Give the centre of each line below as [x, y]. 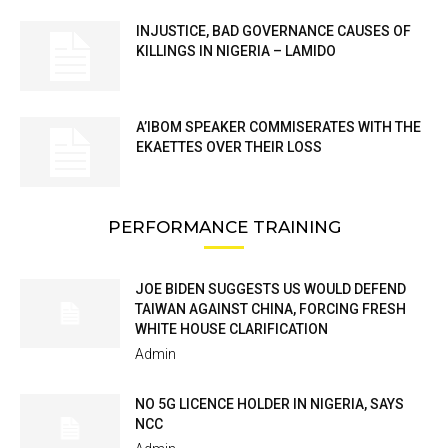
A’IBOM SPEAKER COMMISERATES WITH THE [278, 127]
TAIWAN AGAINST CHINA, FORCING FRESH [270, 309]
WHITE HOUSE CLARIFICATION [231, 329]
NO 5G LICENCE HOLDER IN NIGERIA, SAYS [269, 404]
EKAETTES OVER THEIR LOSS [229, 147]
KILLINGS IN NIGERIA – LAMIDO [236, 51]
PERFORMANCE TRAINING [224, 227]
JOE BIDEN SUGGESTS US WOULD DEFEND [270, 289]
